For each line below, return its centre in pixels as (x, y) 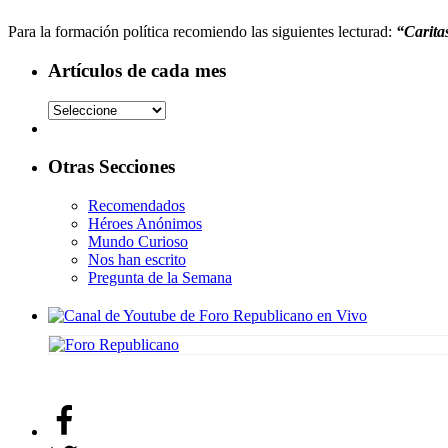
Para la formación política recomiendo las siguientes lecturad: (200, 32)
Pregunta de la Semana (160, 277)
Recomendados (136, 205)
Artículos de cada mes (137, 70)
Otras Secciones (111, 167)
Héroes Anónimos (145, 223)
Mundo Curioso (138, 241)
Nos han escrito (137, 259)
